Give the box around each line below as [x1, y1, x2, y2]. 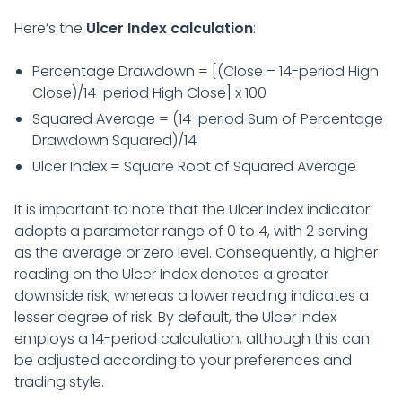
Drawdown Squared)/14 [32, 129, 200, 151]
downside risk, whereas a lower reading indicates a [14, 284, 369, 306]
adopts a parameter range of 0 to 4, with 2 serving [14, 220, 368, 241]
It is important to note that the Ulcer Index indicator [14, 198, 370, 220]
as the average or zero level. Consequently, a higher [14, 241, 378, 263]
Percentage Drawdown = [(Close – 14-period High [32, 60, 379, 82]
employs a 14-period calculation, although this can [14, 328, 370, 349]
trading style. [14, 371, 104, 392]
